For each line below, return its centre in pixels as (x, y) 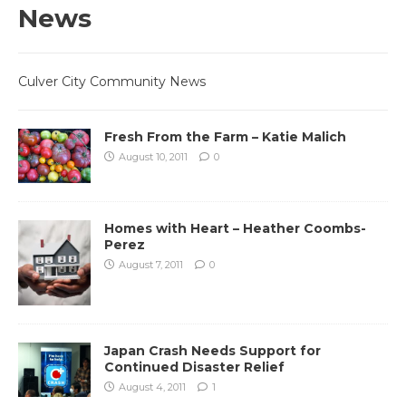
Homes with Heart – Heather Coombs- (235, 228)
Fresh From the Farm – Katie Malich (225, 136)
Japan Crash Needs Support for (213, 351)
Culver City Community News (112, 81)
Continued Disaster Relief (194, 367)
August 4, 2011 (152, 387)
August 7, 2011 (151, 264)
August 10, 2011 (153, 156)
